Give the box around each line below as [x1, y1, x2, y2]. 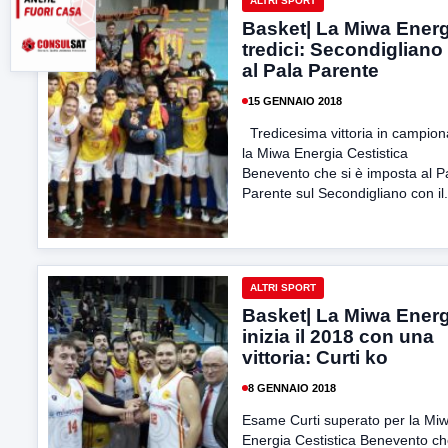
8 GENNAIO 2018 [248, 381, 336, 394]
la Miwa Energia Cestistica [242, 145, 408, 161]
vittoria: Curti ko [242, 347, 388, 368]
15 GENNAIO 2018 [248, 94, 342, 107]
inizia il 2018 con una [242, 326, 434, 347]
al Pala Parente [242, 60, 379, 81]
